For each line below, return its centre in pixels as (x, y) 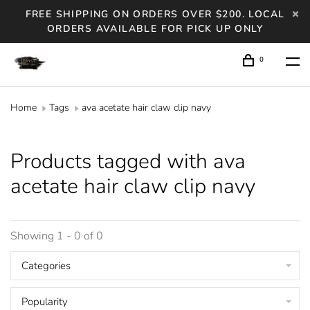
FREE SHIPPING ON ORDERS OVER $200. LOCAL (155, 14)
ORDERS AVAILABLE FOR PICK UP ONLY (155, 29)
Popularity (45, 302)
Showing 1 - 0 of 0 (57, 236)
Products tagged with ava (128, 162)
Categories (46, 266)
